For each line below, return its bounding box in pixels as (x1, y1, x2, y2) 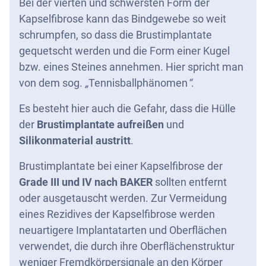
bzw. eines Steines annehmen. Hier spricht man (19, 61, 243, 73)
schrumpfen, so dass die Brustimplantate (19, 28, 212, 41)
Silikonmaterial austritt (19, 134, 131, 147)
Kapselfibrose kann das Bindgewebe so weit (19, 12, 226, 25)
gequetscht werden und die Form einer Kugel (19, 45, 230, 57)
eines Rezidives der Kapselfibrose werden (19, 208, 215, 220)
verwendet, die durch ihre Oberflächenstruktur (19, 240, 235, 252)
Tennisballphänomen (88, 77, 188, 89)
